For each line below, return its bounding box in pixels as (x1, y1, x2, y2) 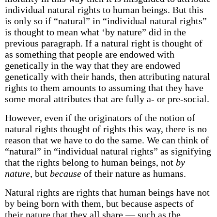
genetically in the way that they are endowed (4, 60, 180, 71)
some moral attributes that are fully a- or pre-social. (4, 93, 209, 104)
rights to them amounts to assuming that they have (4, 82, 203, 93)
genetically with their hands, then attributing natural (4, 71, 210, 82)
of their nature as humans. (81, 168, 186, 179)
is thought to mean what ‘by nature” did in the (4, 27, 186, 37)
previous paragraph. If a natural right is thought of (4, 38, 202, 48)
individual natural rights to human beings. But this (4, 4, 203, 15)
